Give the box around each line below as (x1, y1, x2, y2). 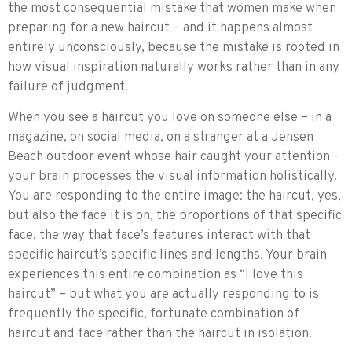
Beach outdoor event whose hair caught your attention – (8, 148, 340, 166)
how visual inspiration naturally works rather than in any (8, 58, 339, 76)
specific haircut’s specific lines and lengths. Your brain (8, 246, 327, 264)
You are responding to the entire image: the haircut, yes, (8, 187, 341, 205)
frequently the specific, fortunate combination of (8, 305, 299, 323)
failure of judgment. (8, 78, 128, 96)
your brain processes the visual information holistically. (8, 167, 337, 185)
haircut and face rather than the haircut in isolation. (8, 324, 312, 343)
